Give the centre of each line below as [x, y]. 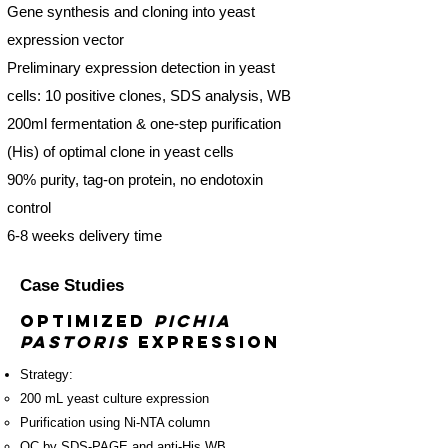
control [29, 207]
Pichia [193, 321]
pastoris [75, 342]
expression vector [65, 39]
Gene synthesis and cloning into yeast [131, 11]
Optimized [87, 321]
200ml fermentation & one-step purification [144, 123]
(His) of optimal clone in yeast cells [120, 151]
